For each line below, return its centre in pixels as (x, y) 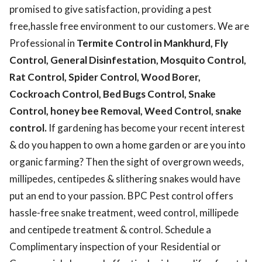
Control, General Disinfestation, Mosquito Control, (128, 60)
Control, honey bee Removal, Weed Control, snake (125, 111)
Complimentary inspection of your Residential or (115, 247)
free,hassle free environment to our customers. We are (129, 26)
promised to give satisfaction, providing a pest (111, 9)
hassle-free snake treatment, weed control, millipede (124, 213)
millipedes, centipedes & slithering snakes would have (125, 179)
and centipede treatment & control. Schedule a (110, 230)
